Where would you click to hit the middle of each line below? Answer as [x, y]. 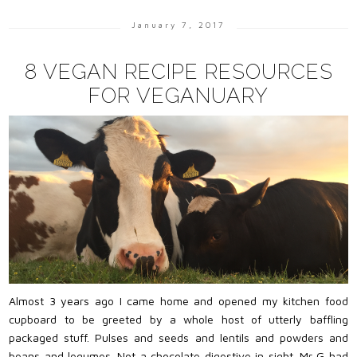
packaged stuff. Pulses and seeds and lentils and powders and [178, 337]
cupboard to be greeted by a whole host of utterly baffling [178, 319]
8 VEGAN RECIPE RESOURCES [178, 71]
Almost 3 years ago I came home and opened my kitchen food [178, 300]
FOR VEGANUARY [178, 95]
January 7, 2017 [178, 25]
